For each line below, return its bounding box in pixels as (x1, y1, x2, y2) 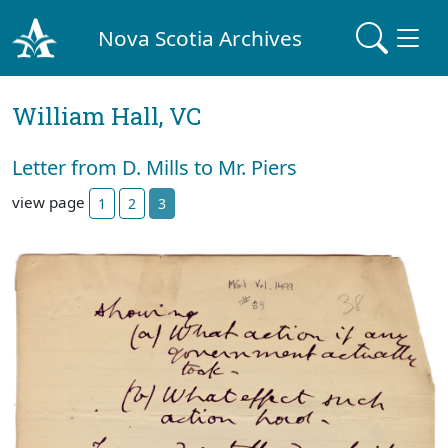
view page (12, 191, 89, 212)
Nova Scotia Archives (98, 23, 303, 52)
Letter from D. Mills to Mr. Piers (12, 154, 297, 181)
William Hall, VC (12, 100, 201, 132)
